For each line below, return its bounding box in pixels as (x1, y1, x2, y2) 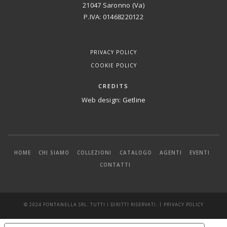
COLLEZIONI (77, 148, 112, 156)
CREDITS (98, 82, 129, 90)
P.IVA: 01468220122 (84, 12, 143, 22)
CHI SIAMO (39, 148, 70, 156)
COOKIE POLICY (90, 61, 137, 69)
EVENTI (190, 148, 210, 156)
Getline (122, 95, 146, 105)
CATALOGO (119, 148, 152, 156)
